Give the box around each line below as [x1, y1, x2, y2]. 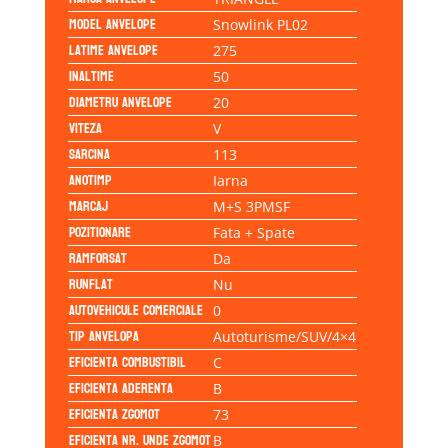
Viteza [68, 115, 102, 141]
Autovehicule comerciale [68, 297, 203, 323]
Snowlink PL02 [212, 14, 308, 34]
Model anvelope [68, 11, 156, 37]
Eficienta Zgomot [68, 401, 160, 427]
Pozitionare [68, 219, 131, 245]
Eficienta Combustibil [68, 349, 186, 375]
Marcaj [68, 193, 108, 219]
